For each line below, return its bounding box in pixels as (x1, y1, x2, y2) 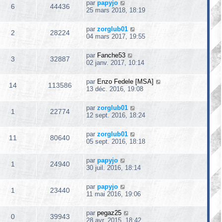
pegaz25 (97, 209, 121, 217)
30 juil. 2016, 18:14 (86, 164, 141, 171)
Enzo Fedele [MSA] (97, 78, 154, 85)
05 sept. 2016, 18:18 (86, 138, 145, 145)
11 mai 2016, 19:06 (86, 190, 141, 198)
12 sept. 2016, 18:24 (86, 111, 145, 119)
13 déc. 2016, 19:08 (86, 85, 143, 93)
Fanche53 (97, 52, 125, 59)
